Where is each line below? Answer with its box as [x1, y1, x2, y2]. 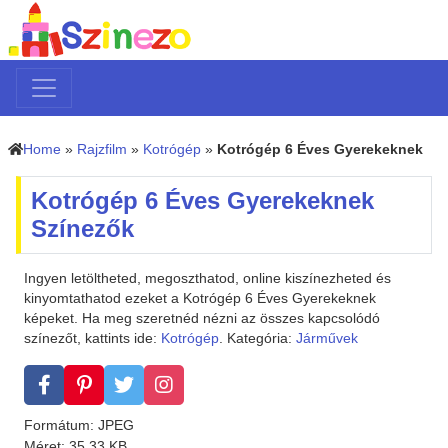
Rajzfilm [77, 142, 127, 157]
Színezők [31, 216, 134, 242]
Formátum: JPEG [24, 417, 134, 433]
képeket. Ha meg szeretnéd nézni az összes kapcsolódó [24, 311, 380, 326]
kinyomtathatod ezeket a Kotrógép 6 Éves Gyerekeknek [24, 291, 376, 306]
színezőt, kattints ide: [24, 331, 161, 346]
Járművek [296, 331, 358, 346]
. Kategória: [219, 331, 296, 346]
